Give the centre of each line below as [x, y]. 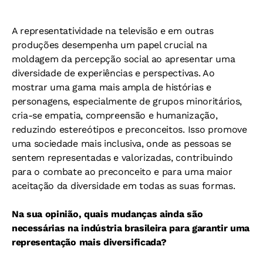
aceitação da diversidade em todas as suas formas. [124, 186]
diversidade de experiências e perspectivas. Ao [113, 73]
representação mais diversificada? [89, 242]
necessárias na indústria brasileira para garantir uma [131, 228]
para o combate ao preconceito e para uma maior [122, 172]
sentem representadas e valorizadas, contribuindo [122, 158]
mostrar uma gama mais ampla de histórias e [112, 87]
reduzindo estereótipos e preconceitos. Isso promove [129, 130]
